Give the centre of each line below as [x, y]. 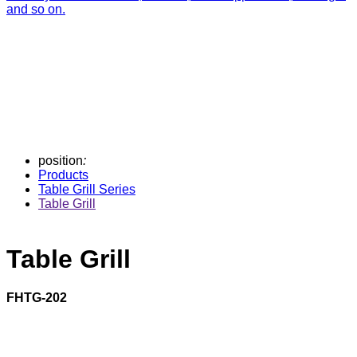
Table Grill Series [87, 189]
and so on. [36, 9]
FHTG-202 [37, 298]
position [61, 161]
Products [63, 175]
